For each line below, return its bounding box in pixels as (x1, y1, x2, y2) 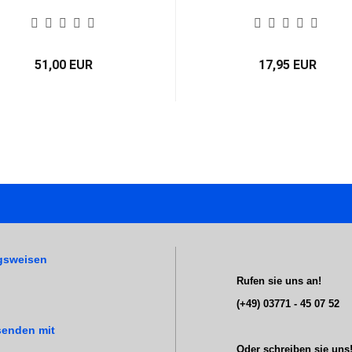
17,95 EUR (258, 57, 317, 72)
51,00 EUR (34, 57, 93, 72)
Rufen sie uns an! (230, 275, 321, 287)
